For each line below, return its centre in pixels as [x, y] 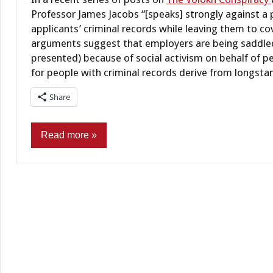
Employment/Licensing [84, 241]
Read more [65, 135]
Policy [51, 262]
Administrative [67, 173]
